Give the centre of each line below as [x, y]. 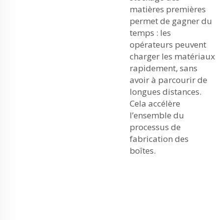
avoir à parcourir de [168, 80]
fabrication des [159, 139]
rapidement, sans [164, 68]
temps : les [150, 33]
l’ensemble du [157, 115]
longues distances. [165, 92]
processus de [155, 127]
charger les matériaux [172, 56]
